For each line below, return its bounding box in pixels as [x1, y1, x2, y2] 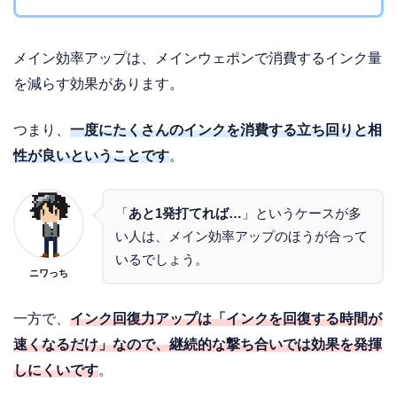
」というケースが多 [242, 206, 362, 222]
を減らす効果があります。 [13, 75, 183, 91]
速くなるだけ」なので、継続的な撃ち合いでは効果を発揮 [13, 336, 382, 352]
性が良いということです [13, 148, 169, 164]
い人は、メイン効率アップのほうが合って [115, 230, 368, 245]
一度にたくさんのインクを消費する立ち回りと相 [70, 122, 382, 138]
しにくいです [13, 362, 98, 378]
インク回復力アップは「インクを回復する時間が [70, 310, 382, 326]
